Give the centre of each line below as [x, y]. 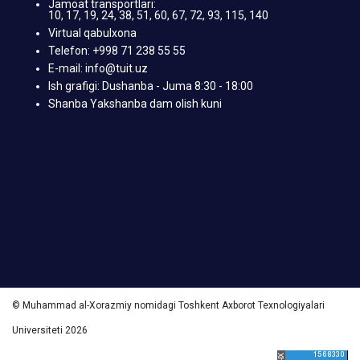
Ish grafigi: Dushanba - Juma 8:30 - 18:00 [151, 86]
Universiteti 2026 [50, 330]
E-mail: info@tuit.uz [98, 68]
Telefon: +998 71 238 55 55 [117, 50]
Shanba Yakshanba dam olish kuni [135, 103]
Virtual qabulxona [92, 33]
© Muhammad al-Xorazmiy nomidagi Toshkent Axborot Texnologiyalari [168, 305]
